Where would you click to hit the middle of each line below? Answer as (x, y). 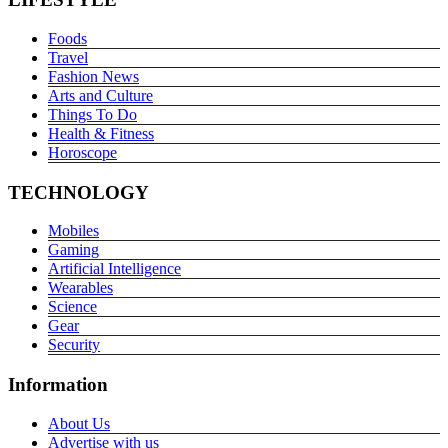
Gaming (73, 250)
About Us (79, 423)
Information (58, 384)
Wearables (80, 288)
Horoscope (82, 152)
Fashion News (93, 76)
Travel (68, 57)
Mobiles (73, 231)
